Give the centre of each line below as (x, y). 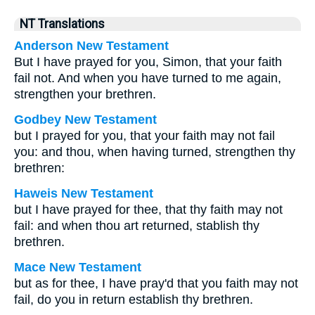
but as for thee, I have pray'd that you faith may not (156, 283)
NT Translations (62, 24)
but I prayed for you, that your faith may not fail (144, 136)
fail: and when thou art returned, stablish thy (137, 226)
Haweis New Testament (84, 193)
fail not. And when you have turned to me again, (148, 78)
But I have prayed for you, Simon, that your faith (148, 62)
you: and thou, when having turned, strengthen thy (155, 152)
